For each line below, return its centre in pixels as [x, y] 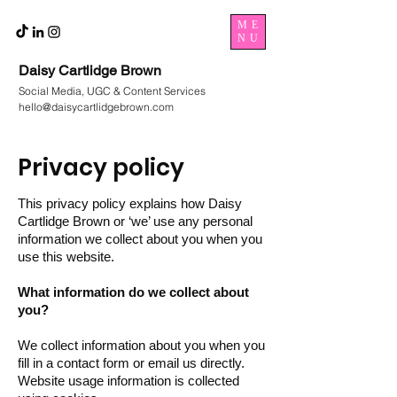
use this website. [66, 257]
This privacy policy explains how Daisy [130, 203]
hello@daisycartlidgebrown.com [96, 107]
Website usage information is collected [128, 381]
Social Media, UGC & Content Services [113, 91]
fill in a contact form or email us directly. [131, 363]
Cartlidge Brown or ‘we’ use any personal [135, 221]
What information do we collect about [133, 292]
